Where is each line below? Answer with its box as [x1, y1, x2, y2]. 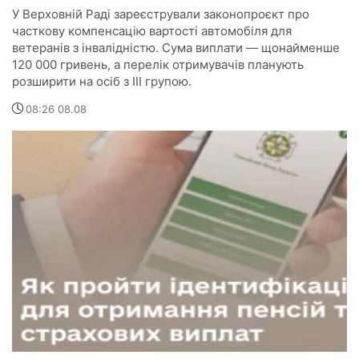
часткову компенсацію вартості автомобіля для [12, 23, 292, 39]
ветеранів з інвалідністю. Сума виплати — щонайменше [12, 40, 340, 56]
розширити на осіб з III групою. [12, 74, 192, 90]
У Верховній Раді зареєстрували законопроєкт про [12, 6, 309, 22]
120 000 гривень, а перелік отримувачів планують [12, 57, 304, 73]
